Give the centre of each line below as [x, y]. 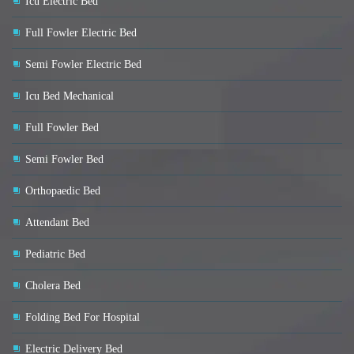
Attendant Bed [57, 223]
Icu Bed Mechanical [70, 96]
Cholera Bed [53, 286]
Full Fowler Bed [62, 128]
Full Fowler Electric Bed [81, 33]
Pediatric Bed [55, 254]
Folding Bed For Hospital [83, 318]
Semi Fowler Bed [64, 160]
